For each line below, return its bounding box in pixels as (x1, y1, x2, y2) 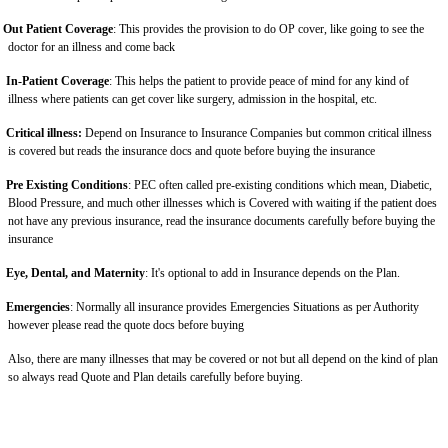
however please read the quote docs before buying (8, 317, 244, 332)
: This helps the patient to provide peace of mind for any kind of (109, 73, 409, 88)
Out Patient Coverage (3, 21, 113, 36)
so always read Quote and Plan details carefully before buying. (8, 369, 303, 384)
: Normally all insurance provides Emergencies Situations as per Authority (70, 299, 419, 314)
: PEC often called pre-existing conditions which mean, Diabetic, (128, 177, 432, 192)
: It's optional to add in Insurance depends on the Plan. (145, 265, 400, 280)
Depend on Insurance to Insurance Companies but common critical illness (82, 125, 432, 140)
